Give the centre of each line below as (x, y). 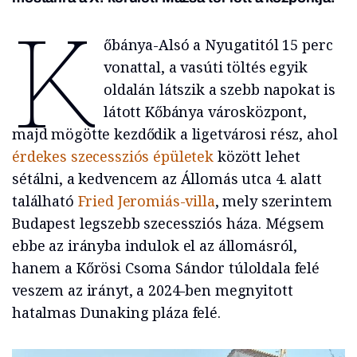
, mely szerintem (273, 201)
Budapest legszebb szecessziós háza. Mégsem (168, 224)
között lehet (257, 157)
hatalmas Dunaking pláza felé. (116, 313)
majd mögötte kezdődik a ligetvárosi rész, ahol (175, 134)
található (45, 201)
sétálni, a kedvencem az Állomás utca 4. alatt (167, 179)
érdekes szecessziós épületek (113, 157)
